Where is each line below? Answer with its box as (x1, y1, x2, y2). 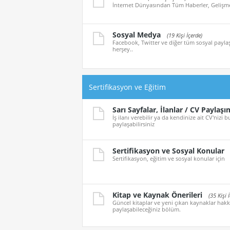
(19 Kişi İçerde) (167, 31, 202, 39)
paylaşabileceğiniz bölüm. (112, 205, 181, 214)
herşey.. (112, 45, 133, 53)
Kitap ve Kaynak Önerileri (112, 190, 202, 200)
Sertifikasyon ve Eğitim (89, 82, 166, 92)
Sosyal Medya (112, 29, 161, 40)
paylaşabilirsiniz (112, 120, 155, 128)
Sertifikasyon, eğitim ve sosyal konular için (112, 154, 225, 162)
